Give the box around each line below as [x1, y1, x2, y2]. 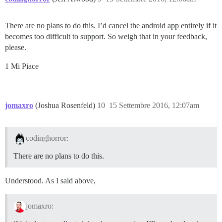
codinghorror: [25, 134, 68, 143]
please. [5, 43, 26, 52]
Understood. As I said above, [5, 176, 96, 185]
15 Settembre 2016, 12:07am [109, 101, 199, 110]
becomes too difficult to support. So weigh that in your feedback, [5, 32, 207, 41]
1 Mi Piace [5, 61, 39, 70]
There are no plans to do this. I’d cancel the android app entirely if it [5, 21, 217, 30]
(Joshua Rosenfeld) [35, 101, 97, 110]
